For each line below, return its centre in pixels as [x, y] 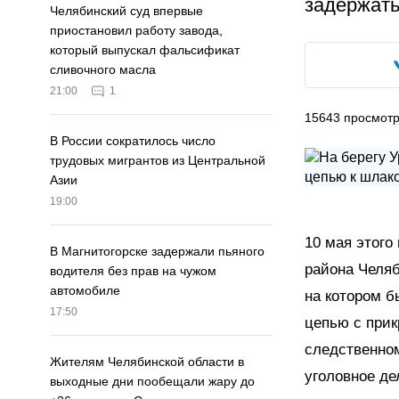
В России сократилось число [133, 141]
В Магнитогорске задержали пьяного [157, 252]
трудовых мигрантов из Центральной [158, 161]
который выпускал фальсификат [145, 50]
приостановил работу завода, [136, 31]
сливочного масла [103, 70]
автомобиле [85, 291]
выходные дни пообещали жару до [152, 382]
